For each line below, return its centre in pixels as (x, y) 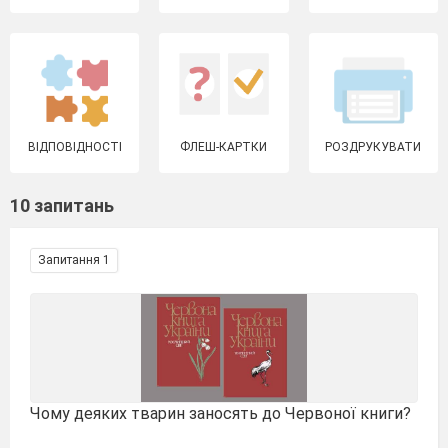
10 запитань (62, 205)
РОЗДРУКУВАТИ (373, 147)
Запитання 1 (74, 260)
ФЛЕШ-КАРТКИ (224, 147)
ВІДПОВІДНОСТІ (74, 147)
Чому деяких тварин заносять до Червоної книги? (220, 413)
